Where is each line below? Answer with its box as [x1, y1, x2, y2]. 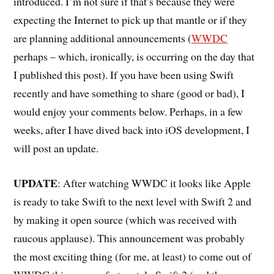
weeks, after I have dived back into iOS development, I [13, 122, 250, 138]
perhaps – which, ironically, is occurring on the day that [13, 49, 255, 64]
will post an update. [13, 141, 99, 156]
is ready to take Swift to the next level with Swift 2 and [13, 193, 252, 209]
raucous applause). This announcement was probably [13, 230, 245, 245]
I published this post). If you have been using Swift [13, 67, 234, 83]
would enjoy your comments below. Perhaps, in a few [13, 104, 243, 119]
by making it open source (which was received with [13, 212, 237, 227]
